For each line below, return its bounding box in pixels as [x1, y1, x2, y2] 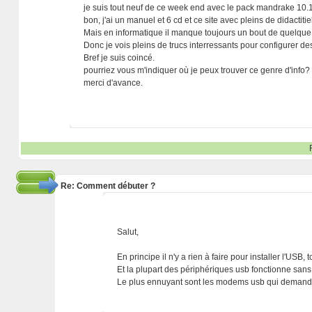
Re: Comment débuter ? [60, 181, 155, 191]
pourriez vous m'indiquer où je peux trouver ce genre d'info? [84, 65, 311, 75]
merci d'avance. [84, 78, 143, 88]
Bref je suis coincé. [84, 53, 155, 63]
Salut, [117, 227, 139, 237]
